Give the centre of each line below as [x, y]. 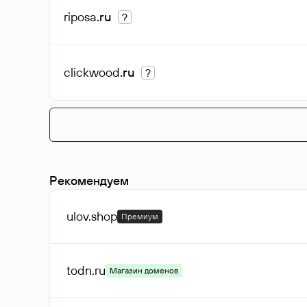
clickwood [92, 72]
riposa [80, 17]
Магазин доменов [144, 270]
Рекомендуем [89, 181]
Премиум [140, 216]
